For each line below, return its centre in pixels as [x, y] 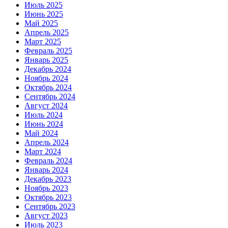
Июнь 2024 [44, 124]
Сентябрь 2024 [50, 96]
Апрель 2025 [47, 32]
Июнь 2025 [44, 14]
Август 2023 [46, 215]
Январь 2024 [46, 169]
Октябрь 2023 [48, 197]
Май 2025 [41, 23]
